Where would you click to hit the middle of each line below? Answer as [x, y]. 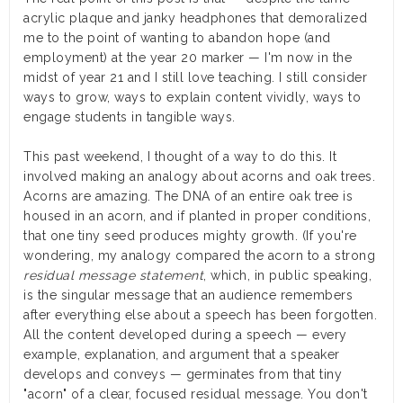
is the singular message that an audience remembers [188, 296]
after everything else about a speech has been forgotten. [200, 315]
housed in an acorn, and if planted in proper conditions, [197, 216]
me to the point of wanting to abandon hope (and [177, 38]
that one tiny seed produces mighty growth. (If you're [190, 236]
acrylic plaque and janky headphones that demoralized [195, 18]
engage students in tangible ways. [130, 117]
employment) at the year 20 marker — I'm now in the [188, 58]
